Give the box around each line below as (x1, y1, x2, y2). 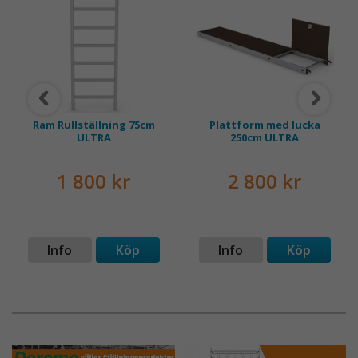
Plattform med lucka (209, 117, 320, 132)
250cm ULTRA (230, 129, 299, 145)
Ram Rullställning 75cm (32, 117, 155, 132)
